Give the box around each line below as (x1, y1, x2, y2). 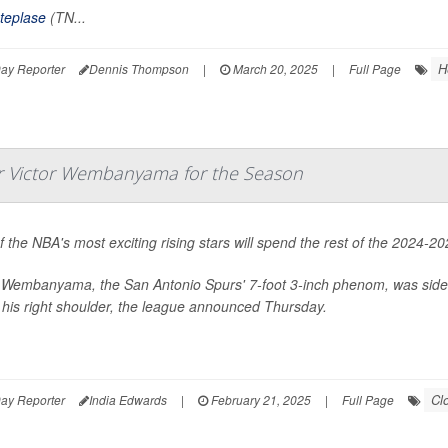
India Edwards (89, 391, 167, 409)
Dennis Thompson (89, 59, 189, 77)
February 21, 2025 (208, 391, 311, 409)
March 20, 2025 (230, 59, 318, 77)
